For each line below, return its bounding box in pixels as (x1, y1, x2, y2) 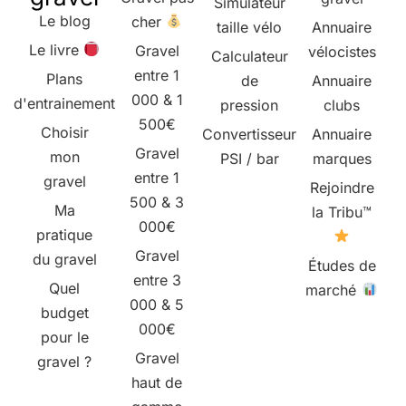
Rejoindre (309, 178, 374, 197)
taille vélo (217, 17, 282, 36)
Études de (307, 256, 376, 275)
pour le (40, 327, 89, 346)
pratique (36, 225, 92, 244)
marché (305, 280, 362, 299)
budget (40, 303, 89, 322)
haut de (131, 372, 182, 391)
